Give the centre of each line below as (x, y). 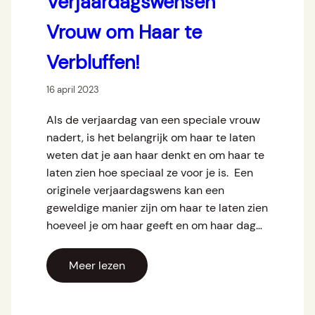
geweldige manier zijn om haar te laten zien (157, 208)
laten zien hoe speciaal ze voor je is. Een (150, 173)
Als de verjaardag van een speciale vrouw (153, 120)
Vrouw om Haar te (124, 32)
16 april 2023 (73, 90)
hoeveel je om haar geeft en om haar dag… (154, 226)
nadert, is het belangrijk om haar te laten (151, 138)
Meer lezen (97, 266)
